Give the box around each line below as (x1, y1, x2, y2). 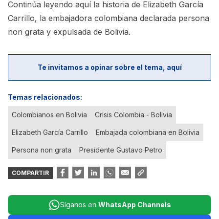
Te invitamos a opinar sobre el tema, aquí (37, 63, 182, 71)
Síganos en (60, 200, 98, 209)
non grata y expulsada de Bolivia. (8, 27, 131, 37)
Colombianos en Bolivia (12, 110, 87, 119)
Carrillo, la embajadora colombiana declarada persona (8, 13, 209, 23)
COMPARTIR (12, 169, 49, 176)
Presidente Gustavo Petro (79, 146, 162, 154)
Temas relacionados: (8, 93, 82, 101)
